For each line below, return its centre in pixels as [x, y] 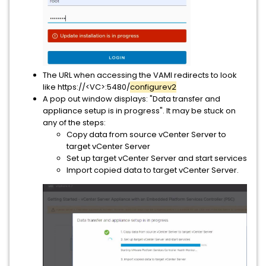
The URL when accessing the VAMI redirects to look [140, 75]
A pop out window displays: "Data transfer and [132, 99]
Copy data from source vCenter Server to [146, 134]
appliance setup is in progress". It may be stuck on [139, 111]
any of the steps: [74, 123]
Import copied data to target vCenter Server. [153, 170]
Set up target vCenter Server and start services [157, 158]
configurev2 [153, 87]
